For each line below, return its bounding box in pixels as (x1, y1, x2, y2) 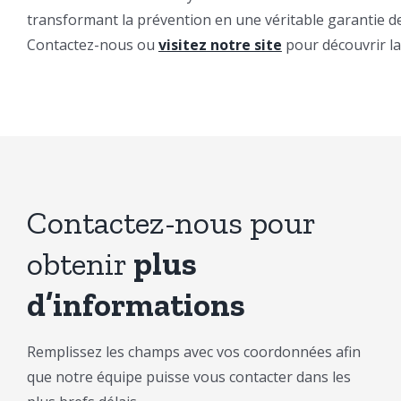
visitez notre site (158, 34, 282, 55)
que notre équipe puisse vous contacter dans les (26, 366, 351, 387)
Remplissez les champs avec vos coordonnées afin (26, 341, 361, 362)
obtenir (26, 243, 133, 283)
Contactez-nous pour (26, 202, 315, 242)
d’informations (26, 285, 245, 324)
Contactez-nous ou (26, 34, 158, 55)
